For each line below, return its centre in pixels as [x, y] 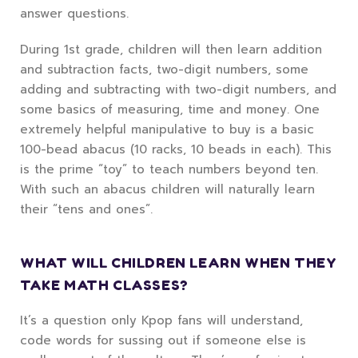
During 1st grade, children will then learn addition [171, 50]
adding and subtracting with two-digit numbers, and [178, 90]
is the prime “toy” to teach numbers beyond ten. [169, 170]
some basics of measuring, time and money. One [170, 110]
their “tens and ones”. [86, 210]
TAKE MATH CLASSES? [104, 285]
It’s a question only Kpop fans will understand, [161, 321]
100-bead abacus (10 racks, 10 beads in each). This [176, 150]
